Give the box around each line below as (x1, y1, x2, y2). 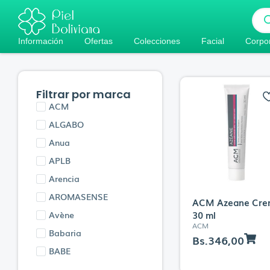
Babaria (49, 226, 81, 239)
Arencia (49, 172, 80, 184)
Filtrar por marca (36, 86, 131, 102)
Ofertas (84, 36, 113, 46)
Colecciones (134, 36, 180, 46)
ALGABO (49, 118, 84, 130)
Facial (201, 36, 224, 46)
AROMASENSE (49, 190, 108, 202)
